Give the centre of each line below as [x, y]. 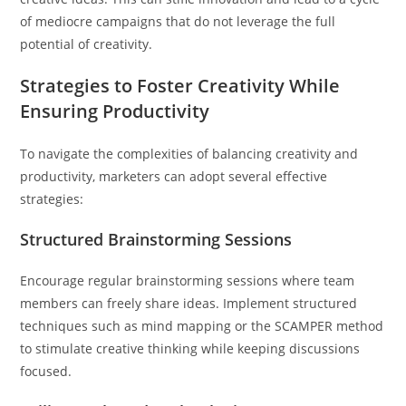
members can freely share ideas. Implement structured [189, 303]
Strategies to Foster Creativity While [180, 85]
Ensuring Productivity [115, 111]
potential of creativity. [87, 43]
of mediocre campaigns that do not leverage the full [178, 21]
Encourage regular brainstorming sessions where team [188, 280]
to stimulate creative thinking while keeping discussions [190, 348]
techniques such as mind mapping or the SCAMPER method [202, 325]
